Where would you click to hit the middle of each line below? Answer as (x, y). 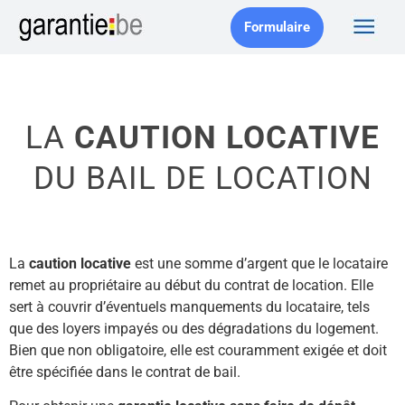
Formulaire (278, 27)
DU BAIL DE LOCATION (202, 179)
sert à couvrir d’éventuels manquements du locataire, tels (189, 307)
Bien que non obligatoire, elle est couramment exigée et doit (198, 350)
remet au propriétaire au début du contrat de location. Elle (191, 285)
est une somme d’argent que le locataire (259, 264)
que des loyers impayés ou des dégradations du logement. (194, 329)
